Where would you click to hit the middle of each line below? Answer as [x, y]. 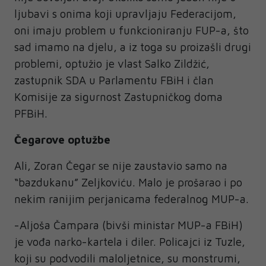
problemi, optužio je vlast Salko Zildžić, [112, 64]
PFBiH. [32, 114]
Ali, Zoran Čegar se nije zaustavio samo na [121, 166]
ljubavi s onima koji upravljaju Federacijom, [125, 14]
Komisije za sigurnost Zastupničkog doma [118, 97]
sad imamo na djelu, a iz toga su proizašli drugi [133, 47]
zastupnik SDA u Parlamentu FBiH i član [114, 80]
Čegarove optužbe [62, 140]
